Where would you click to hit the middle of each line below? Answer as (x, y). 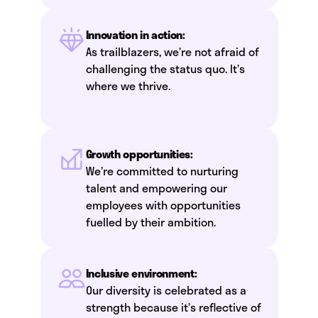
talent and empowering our (156, 188)
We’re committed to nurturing (162, 171)
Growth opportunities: (139, 154)
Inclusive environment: (141, 273)
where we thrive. (128, 86)
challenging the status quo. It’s (165, 68)
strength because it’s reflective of (173, 307)
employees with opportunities (163, 205)
